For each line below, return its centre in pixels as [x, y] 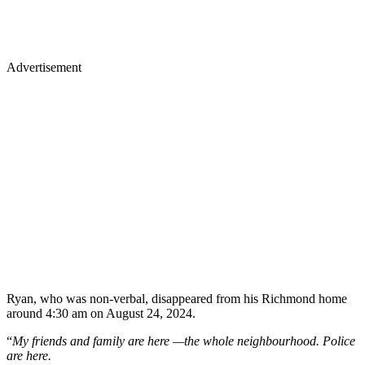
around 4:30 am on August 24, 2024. [101, 313]
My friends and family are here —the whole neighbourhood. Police [184, 341]
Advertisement [44, 67]
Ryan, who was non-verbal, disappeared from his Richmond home [177, 298]
